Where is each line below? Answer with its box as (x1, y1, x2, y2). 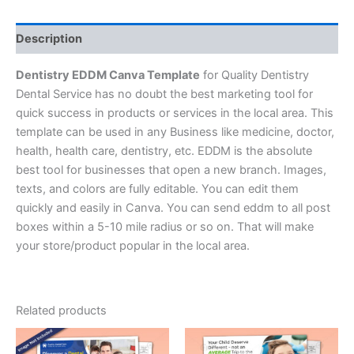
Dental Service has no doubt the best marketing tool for (16, 86, 313, 101)
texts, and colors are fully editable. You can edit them (16, 181, 299, 196)
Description (16, 31, 82, 46)
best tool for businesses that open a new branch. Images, (16, 162, 326, 177)
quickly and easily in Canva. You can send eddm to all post (16, 200, 330, 215)
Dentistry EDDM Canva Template (16, 67, 200, 82)
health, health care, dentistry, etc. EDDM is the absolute (16, 143, 312, 158)
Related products (16, 303, 107, 318)
